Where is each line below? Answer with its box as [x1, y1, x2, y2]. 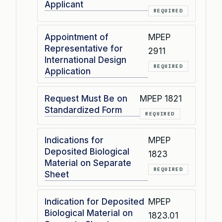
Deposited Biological [45, 147, 129, 157]
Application [45, 66, 91, 76]
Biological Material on [45, 208, 133, 218]
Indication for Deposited [45, 197, 144, 207]
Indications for [45, 135, 104, 145]
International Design [45, 55, 126, 65]
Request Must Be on [45, 94, 127, 104]
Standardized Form [45, 105, 122, 115]
